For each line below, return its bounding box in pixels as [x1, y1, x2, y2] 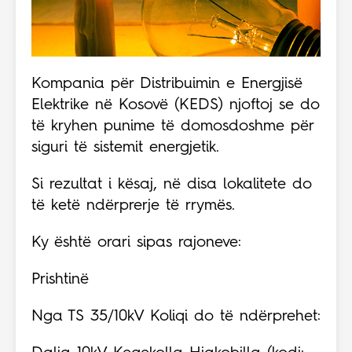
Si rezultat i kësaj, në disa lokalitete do [31, 177, 312, 193]
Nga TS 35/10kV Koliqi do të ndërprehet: [31, 309, 321, 325]
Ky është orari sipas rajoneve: [31, 235, 241, 251]
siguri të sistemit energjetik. [31, 140, 219, 156]
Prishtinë [31, 272, 89, 288]
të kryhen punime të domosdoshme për [31, 119, 313, 135]
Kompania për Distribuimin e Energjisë [31, 76, 302, 93]
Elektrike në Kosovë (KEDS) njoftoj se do [31, 97, 320, 114]
